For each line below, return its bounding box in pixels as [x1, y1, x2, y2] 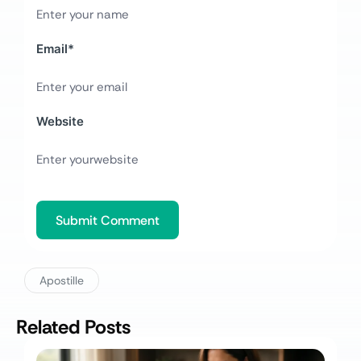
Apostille [39, 273, 84, 288]
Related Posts [16, 314, 131, 340]
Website [36, 114, 84, 130]
